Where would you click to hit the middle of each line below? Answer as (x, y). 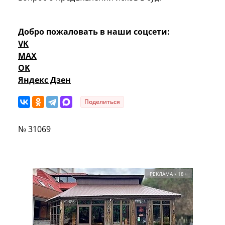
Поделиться (102, 101)
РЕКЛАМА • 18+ (168, 174)
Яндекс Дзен (44, 80)
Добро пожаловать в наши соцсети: (94, 31)
